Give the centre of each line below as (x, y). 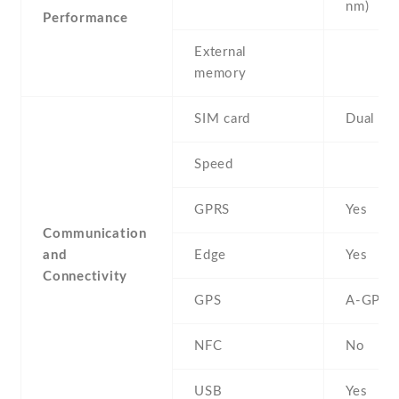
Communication (95, 234)
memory (220, 74)
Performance (85, 19)
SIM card (222, 119)
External (220, 53)
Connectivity (85, 277)
